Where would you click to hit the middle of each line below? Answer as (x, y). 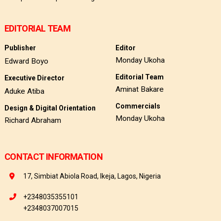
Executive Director (34, 78)
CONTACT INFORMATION (53, 157)
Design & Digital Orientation (50, 108)
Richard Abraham (33, 121)
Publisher (20, 48)
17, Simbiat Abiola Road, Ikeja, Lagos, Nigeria (92, 176)
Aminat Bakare (140, 90)
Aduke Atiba (24, 92)
